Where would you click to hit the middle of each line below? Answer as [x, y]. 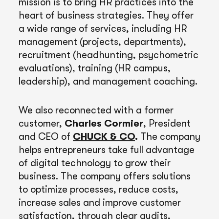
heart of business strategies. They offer [106, 16]
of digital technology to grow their [95, 163]
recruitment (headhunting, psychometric [109, 55]
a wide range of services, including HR [103, 29]
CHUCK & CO [104, 137]
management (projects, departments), [102, 42]
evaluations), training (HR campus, [95, 68]
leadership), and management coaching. [108, 82]
